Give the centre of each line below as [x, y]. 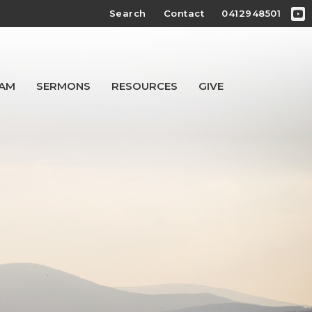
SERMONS [64, 86]
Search [127, 13]
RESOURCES [145, 86]
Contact [184, 13]
